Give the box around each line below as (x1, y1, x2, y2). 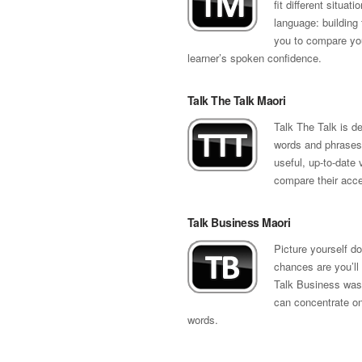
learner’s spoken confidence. (187, 50, 322, 65)
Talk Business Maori (187, 214, 291, 230)
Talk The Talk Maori (187, 92, 286, 108)
